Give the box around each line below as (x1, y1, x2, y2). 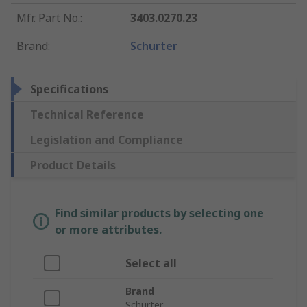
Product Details (30, 158, 116, 173)
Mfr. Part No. (16, 10, 80, 26)
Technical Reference (30, 107, 144, 123)
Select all (125, 256, 177, 271)
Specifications (30, 82, 108, 97)
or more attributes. (55, 222, 162, 238)
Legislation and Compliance (30, 132, 183, 148)
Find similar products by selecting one (55, 206, 264, 221)
